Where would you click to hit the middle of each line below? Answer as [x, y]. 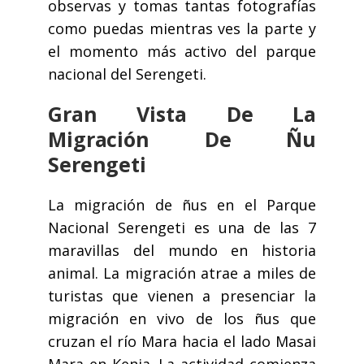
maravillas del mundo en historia [182, 251]
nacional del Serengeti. [127, 74]
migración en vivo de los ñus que [182, 319]
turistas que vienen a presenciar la [182, 296]
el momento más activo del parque [182, 52]
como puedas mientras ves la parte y [182, 29]
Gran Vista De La [182, 114]
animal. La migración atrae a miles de [182, 273]
